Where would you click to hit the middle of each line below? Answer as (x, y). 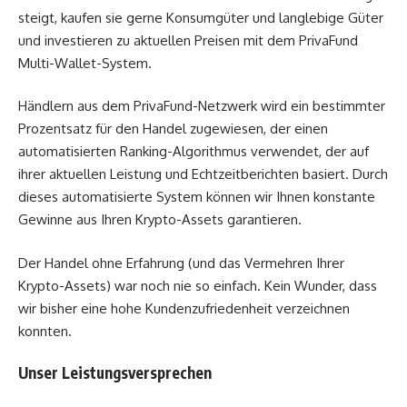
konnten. (45, 331)
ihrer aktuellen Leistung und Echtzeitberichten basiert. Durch (203, 174)
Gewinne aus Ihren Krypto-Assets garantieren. (160, 220)
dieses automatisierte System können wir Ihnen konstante (197, 197)
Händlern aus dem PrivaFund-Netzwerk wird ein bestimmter (202, 106)
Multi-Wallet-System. (85, 63)
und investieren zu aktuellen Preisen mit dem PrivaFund (188, 40)
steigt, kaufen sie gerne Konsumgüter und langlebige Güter (201, 17)
